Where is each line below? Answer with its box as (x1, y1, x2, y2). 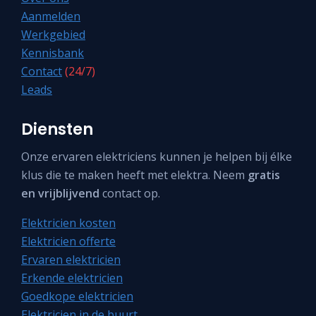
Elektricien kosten (21, 214, 116, 231)
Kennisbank (21, 45, 84, 61)
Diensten (21, 118, 93, 141)
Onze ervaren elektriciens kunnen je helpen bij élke (21, 148, 292, 164)
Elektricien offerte (21, 233, 116, 249)
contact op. (99, 185, 160, 201)
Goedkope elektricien (21, 288, 133, 304)
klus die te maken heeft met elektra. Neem (21, 166, 248, 183)
